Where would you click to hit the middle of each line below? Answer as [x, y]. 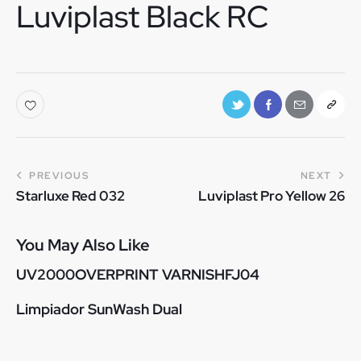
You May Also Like [83, 245]
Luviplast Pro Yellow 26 [272, 195]
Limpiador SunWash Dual [99, 309]
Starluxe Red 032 [71, 195]
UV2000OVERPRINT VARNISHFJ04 [138, 275]
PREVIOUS [59, 175]
